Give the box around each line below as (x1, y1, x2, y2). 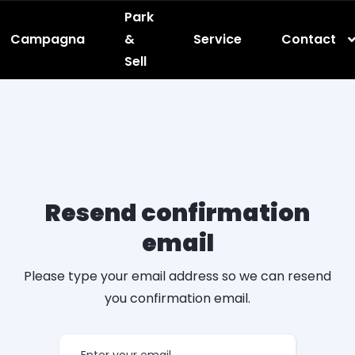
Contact (281, 29, 336, 48)
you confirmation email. (105, 289, 250, 307)
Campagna (10, 29, 85, 48)
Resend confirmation (45, 197, 310, 230)
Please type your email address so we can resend (24, 267, 331, 285)
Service (193, 29, 242, 48)
